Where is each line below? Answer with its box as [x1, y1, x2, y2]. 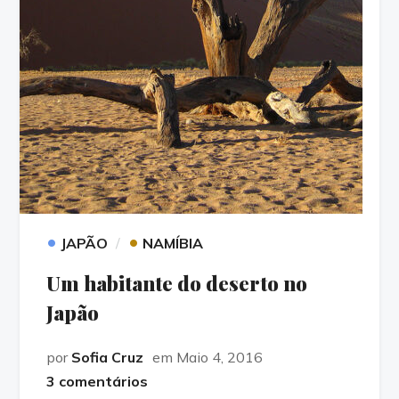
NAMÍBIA [142, 234, 204, 252]
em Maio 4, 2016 [152, 348, 264, 366]
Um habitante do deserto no [46, 270, 308, 297]
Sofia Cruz [71, 348, 144, 366]
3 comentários [46, 372, 149, 390]
